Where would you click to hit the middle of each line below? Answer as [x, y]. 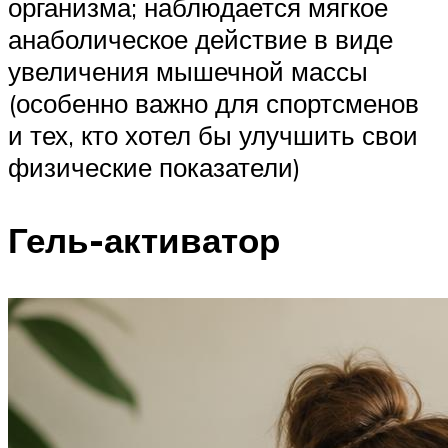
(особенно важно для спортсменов [213, 103]
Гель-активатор [144, 240]
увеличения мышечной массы [188, 71]
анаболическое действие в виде [200, 39]
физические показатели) [154, 167]
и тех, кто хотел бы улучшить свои [213, 135]
